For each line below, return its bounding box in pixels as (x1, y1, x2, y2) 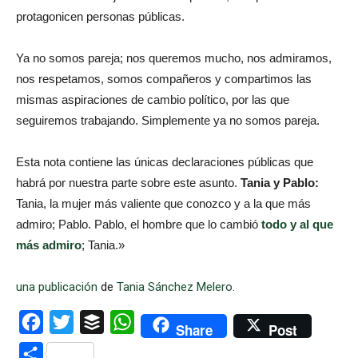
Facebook (43, 314, 98, 330)
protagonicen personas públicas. (16, 10, 185, 24)
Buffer (104, 314, 139, 330)
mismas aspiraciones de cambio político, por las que (16, 93, 289, 107)
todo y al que (261, 217, 333, 232)
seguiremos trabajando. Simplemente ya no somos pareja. (16, 113, 320, 128)
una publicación (16, 280, 97, 295)
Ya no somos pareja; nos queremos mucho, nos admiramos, (16, 51, 332, 66)
